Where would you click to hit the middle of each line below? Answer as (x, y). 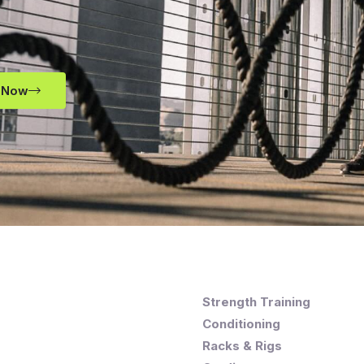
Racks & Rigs (242, 345)
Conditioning (241, 323)
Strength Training (256, 301)
